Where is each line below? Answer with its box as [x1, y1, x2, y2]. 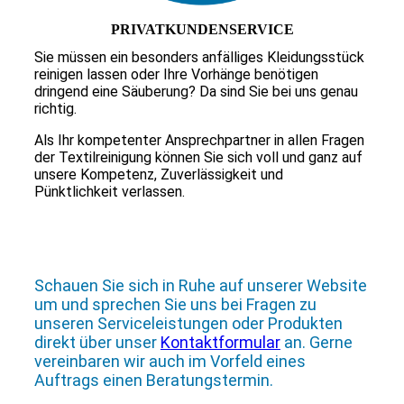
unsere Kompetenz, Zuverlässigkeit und [33, 165, 283, 183]
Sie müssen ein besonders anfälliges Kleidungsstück [33, 48, 364, 66]
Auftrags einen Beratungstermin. [33, 370, 273, 390]
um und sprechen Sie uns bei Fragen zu [33, 294, 317, 314]
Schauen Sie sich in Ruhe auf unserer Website [33, 275, 367, 295]
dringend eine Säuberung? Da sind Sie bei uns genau [33, 82, 358, 100]
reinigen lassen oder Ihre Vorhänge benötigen [33, 65, 318, 83]
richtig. [33, 99, 77, 117]
